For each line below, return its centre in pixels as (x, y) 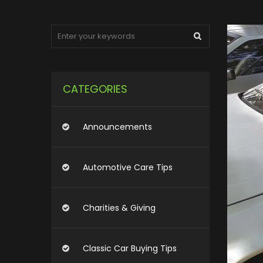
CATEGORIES (95, 89)
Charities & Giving (119, 208)
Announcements (117, 127)
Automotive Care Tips (128, 167)
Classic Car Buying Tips (130, 248)
